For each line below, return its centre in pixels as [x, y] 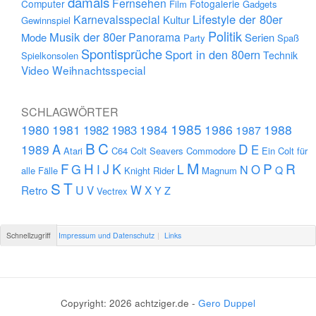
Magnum [220, 170]
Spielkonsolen [50, 55]
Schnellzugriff [29, 235]
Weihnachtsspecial [99, 70]
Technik [281, 55]
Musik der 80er [88, 37]
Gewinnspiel [46, 20]
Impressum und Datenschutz [107, 235]
